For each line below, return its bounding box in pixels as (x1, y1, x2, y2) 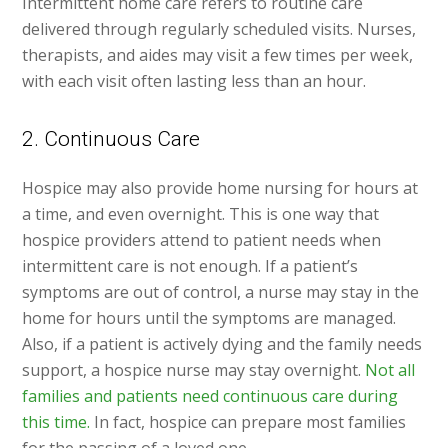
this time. (22, 411, 91, 434)
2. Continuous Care (22, 127, 201, 152)
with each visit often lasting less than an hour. (22, 70, 367, 93)
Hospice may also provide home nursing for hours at (22, 177, 419, 200)
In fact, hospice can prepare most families (90, 411, 407, 434)
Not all (365, 359, 416, 382)
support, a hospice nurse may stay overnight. (22, 359, 366, 382)
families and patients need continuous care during (22, 385, 399, 408)
